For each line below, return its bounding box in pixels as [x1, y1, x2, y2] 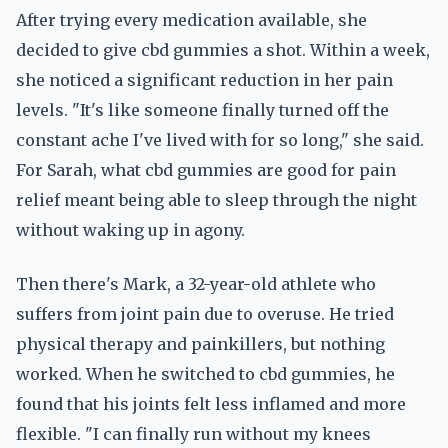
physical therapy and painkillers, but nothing [16, 334, 385, 354]
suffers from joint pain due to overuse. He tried [16, 304, 394, 324]
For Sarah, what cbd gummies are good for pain [16, 160, 396, 180]
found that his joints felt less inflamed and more [16, 394, 406, 414]
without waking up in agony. [16, 220, 245, 240]
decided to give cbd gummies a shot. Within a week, [16, 40, 430, 60]
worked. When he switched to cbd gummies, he [16, 364, 395, 384]
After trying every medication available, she [16, 10, 367, 30]
